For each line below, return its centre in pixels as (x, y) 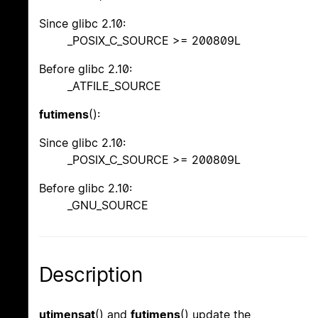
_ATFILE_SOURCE (114, 86)
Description (91, 275)
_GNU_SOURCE (108, 205)
